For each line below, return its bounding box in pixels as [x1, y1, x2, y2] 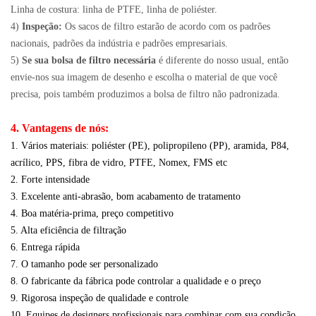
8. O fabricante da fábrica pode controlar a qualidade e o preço [11, 276, 261, 287]
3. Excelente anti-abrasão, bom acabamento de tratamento [11, 191, 241, 202]
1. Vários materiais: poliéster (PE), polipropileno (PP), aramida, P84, [11, 140, 289, 152]
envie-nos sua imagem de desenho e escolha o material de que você [11, 72, 277, 83]
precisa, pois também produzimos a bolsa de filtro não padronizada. [11, 89, 280, 100]
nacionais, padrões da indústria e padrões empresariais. [11, 38, 228, 49]
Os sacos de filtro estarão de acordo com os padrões [62, 21, 270, 32]
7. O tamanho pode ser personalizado [11, 259, 158, 270]
